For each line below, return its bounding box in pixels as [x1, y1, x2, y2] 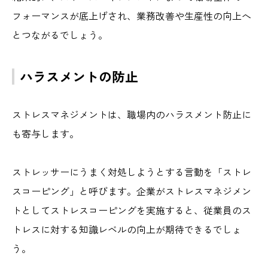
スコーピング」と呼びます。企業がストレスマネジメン [12, 184, 251, 199]
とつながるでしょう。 [12, 28, 108, 42]
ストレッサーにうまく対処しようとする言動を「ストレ [12, 165, 251, 179]
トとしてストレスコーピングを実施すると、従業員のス [12, 203, 251, 218]
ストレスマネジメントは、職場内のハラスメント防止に [12, 107, 251, 122]
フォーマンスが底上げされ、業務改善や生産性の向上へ [12, 8, 251, 23]
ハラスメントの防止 [20, 66, 138, 86]
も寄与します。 [12, 126, 79, 141]
